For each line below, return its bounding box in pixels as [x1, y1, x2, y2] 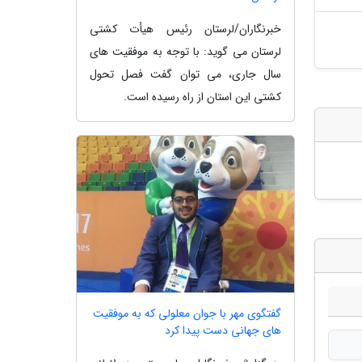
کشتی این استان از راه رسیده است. [124, 87, 281, 106]
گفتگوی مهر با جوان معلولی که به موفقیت [93, 304, 281, 322]
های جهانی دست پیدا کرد [165, 321, 281, 339]
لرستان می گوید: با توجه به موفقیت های [90, 42, 281, 61]
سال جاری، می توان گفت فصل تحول [90, 65, 281, 83]
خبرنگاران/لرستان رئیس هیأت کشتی [90, 19, 281, 38]
